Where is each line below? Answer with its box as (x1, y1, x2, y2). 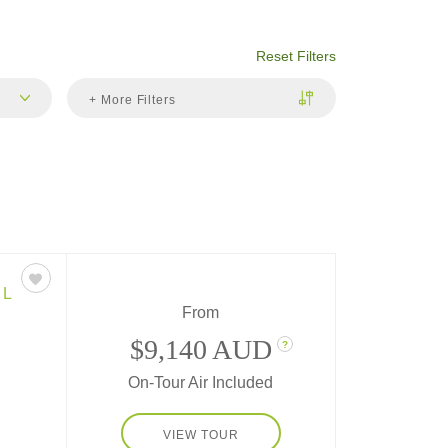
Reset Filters (256, 47, 336, 64)
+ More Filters (89, 92, 176, 107)
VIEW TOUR (162, 427, 239, 442)
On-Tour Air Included (128, 373, 274, 391)
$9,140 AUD (129, 333, 272, 365)
